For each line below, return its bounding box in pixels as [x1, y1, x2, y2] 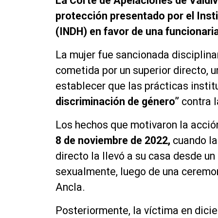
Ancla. [55, 181, 85, 194]
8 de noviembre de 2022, [55, 134, 170, 147]
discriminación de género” [55, 95, 179, 108]
